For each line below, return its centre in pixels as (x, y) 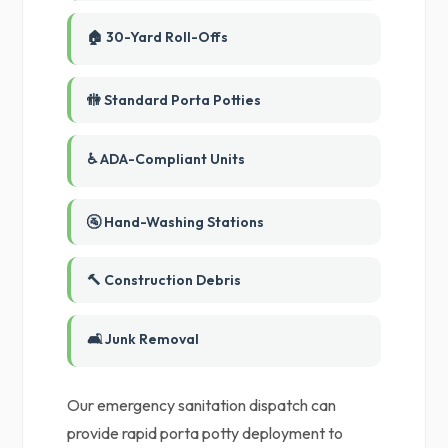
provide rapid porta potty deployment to (205, 433)
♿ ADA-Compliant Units (166, 159)
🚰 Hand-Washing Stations (176, 222)
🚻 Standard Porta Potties (174, 100)
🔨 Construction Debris (164, 280)
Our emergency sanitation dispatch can (202, 405)
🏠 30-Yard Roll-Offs (158, 37)
